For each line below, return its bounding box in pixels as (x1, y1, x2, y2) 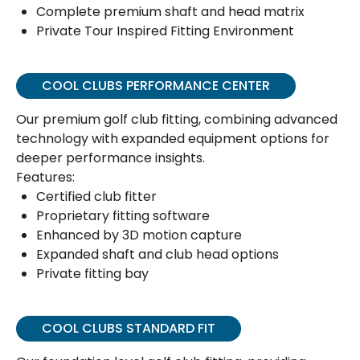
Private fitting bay (36, 264, 149, 283)
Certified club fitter (36, 187, 157, 206)
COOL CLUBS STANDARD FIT (42, 319, 215, 337)
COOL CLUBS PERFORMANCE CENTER (42, 76, 270, 95)
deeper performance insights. (16, 149, 205, 167)
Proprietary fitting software (36, 207, 210, 225)
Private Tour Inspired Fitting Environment (36, 22, 294, 40)
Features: (16, 168, 75, 186)
